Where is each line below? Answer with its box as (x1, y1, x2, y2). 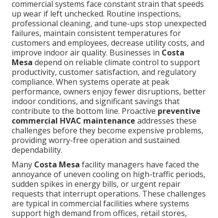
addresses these (135, 115, 197, 127)
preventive (158, 106, 200, 117)
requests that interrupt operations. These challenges (12, 188, 206, 200)
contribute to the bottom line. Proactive (12, 106, 158, 117)
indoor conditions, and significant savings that (12, 96, 180, 107)
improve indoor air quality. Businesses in (12, 47, 162, 58)
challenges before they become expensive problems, (12, 125, 203, 136)
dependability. (12, 145, 62, 156)
